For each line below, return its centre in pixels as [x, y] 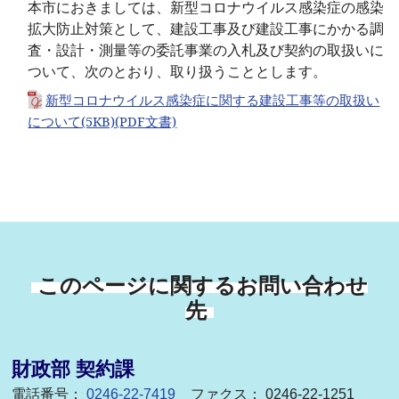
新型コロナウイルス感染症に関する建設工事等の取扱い [213, 100]
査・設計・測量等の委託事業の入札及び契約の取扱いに [206, 51]
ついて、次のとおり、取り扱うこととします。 [178, 72]
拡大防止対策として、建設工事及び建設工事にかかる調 [206, 29]
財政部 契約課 [73, 370]
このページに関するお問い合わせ [203, 285]
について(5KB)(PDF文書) [102, 122]
